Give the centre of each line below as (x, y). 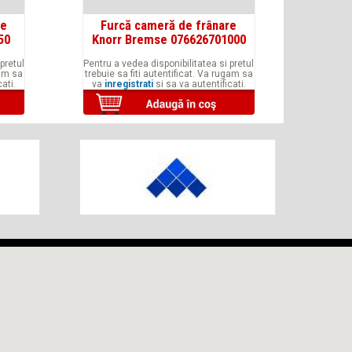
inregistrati (128, 84)
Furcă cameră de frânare (169, 25)
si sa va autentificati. (199, 84)
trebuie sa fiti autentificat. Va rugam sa (169, 74)
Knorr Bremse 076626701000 (169, 39)
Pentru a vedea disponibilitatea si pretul (169, 64)
